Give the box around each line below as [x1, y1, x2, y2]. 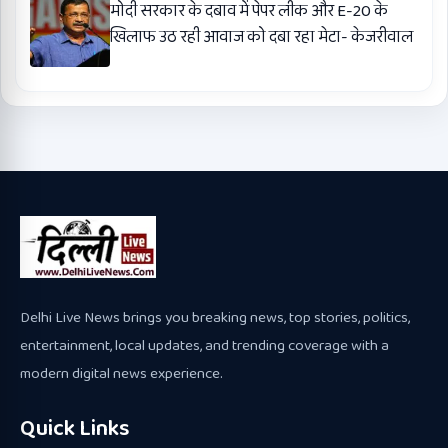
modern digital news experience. [20, 361, 223, 386]
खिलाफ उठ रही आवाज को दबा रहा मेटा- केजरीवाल [110, 23, 413, 51]
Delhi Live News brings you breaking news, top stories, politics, [20, 305, 410, 330]
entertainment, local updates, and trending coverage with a [20, 333, 389, 358]
